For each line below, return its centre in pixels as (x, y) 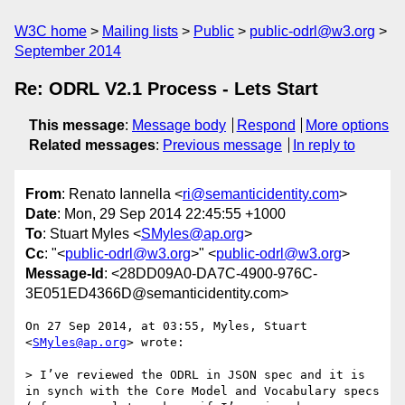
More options (348, 125)
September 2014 (68, 51)
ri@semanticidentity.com (261, 194)
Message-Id (65, 274)
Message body (179, 125)
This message (77, 125)
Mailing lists (140, 31)
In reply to (324, 145)
